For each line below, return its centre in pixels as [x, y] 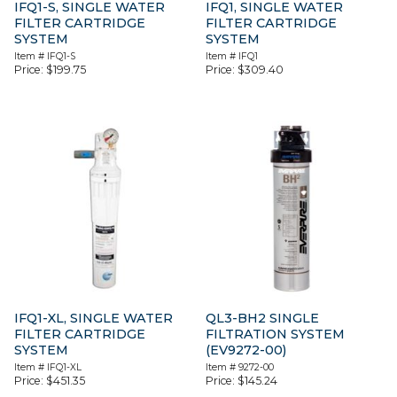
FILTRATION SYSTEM [276, 334]
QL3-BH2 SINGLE [263, 318]
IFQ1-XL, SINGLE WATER [93, 318]
